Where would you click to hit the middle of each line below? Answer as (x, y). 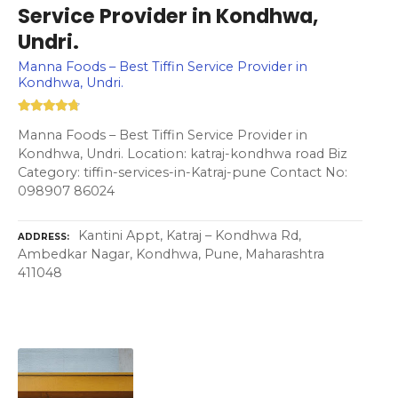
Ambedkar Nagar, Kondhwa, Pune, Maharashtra (171, 254)
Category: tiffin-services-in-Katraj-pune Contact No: (183, 172)
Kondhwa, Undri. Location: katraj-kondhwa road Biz (183, 153)
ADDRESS (42, 236)
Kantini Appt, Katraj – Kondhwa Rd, (190, 235)
